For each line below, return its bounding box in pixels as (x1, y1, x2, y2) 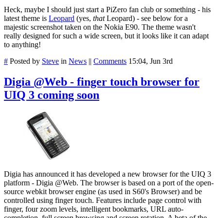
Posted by (8, 57, 42, 66)
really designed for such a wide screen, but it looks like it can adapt (4, 32, 209, 40)
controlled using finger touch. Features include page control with (4, 196, 201, 205)
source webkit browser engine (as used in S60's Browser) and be (4, 187, 202, 196)
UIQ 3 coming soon (4, 89, 99, 102)
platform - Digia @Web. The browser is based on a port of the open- (4, 179, 214, 187)
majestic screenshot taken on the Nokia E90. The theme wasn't (4, 23, 196, 32)
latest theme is (4, 14, 49, 23)
